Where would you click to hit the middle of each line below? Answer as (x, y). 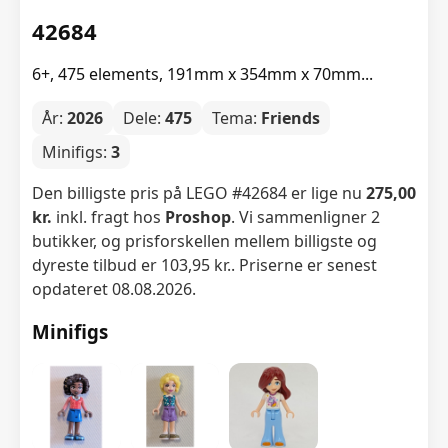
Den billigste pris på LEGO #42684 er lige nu (199, 192)
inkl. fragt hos (108, 216)
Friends (290, 117)
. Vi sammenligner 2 (305, 216)
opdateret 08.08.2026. (114, 288)
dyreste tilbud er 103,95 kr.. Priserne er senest (204, 264)
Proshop (198, 216)
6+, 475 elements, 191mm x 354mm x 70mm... (202, 73)
